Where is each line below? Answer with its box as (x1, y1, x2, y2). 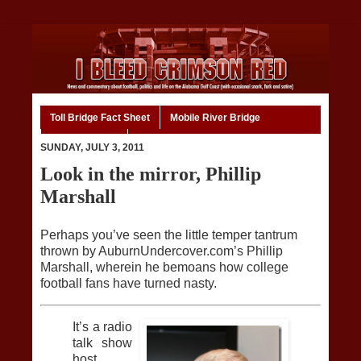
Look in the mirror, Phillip (40, 163, 261, 185)
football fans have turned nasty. (40, 276, 217, 291)
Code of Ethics (51, 135, 118, 147)
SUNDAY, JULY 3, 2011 (40, 142, 144, 154)
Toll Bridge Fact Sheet (50, 111, 150, 123)
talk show (73, 335, 132, 350)
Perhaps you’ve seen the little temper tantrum (40, 228, 297, 243)
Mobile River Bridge (170, 111, 260, 123)
